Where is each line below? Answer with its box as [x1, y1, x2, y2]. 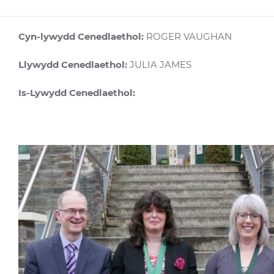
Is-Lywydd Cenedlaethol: [18, 87, 138, 98]
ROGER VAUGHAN [144, 31, 232, 42]
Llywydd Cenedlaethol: [18, 59, 127, 70]
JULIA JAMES [127, 59, 191, 70]
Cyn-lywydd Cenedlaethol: [18, 31, 144, 42]
